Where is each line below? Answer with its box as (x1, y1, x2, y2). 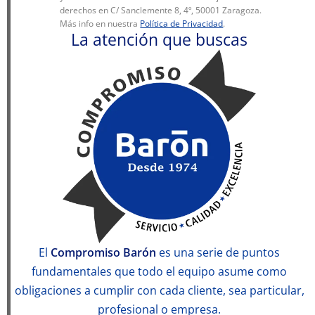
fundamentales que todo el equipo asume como (32, 264, 287, 280)
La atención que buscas (71, 27, 247, 51)
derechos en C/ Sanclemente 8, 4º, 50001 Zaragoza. (60, 4, 262, 16)
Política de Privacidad (140, 17, 224, 30)
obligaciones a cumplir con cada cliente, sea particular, (14, 283, 304, 299)
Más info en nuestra (60, 17, 141, 30)
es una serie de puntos (156, 245, 280, 261)
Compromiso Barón (51, 245, 156, 261)
